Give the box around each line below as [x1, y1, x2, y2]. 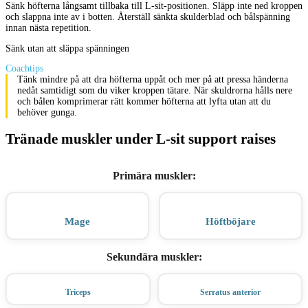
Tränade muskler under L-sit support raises [5, 130, 276, 146]
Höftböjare [205, 216, 256, 228]
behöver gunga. [16, 107, 77, 118]
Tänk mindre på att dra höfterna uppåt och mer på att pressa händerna [16, 74, 288, 85]
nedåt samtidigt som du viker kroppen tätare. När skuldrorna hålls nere [16, 85, 292, 96]
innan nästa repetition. [5, 22, 91, 33]
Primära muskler [112, 169, 192, 181]
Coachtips [5, 63, 43, 74]
